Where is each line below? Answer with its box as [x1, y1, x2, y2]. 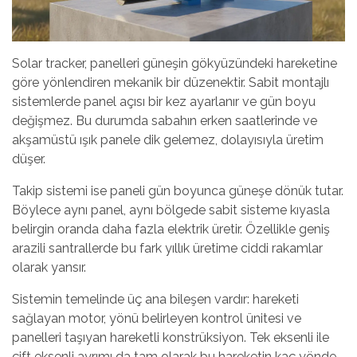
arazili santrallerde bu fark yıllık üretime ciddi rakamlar [12, 240, 323, 256]
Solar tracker [12, 55, 84, 71]
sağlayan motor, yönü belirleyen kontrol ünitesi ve [12, 310, 301, 326]
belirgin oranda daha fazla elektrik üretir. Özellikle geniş [12, 221, 330, 237]
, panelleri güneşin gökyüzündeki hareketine [84, 55, 337, 71]
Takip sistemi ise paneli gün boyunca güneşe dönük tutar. [12, 182, 343, 198]
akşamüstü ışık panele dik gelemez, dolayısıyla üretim [12, 131, 324, 147]
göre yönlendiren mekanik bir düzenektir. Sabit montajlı [12, 74, 329, 90]
